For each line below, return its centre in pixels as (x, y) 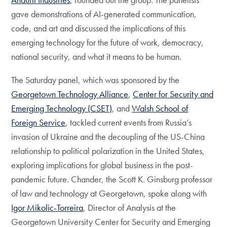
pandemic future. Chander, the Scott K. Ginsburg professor (112, 179)
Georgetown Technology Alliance (70, 94)
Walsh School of (160, 108)
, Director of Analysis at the (130, 208)
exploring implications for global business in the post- (102, 165)
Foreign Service (39, 123)
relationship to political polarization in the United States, (108, 151)
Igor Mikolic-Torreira (47, 208)
